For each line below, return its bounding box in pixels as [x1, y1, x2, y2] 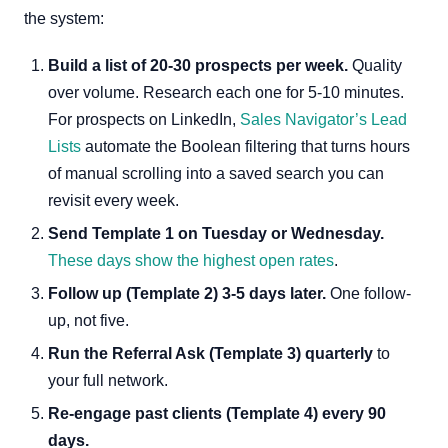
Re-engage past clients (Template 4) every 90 [48, 405, 386, 422]
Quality [348, 57, 402, 74]
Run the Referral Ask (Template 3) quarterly [48, 345, 373, 362]
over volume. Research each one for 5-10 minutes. [48, 84, 404, 101]
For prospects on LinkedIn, [48, 111, 240, 128]
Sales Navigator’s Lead [240, 111, 407, 128]
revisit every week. [48, 192, 179, 209]
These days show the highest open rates [48, 252, 334, 269]
